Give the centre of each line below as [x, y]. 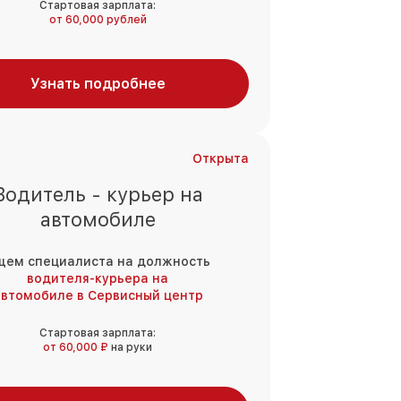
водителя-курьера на [98, 279]
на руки [132, 348]
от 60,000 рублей [98, 20]
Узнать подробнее [98, 84]
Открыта [221, 159]
